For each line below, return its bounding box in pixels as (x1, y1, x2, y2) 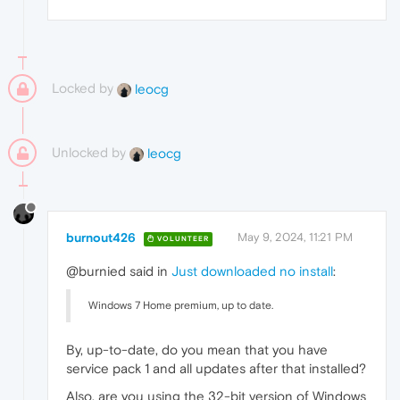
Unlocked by (52, 145, 129, 161)
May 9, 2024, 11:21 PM (237, 230, 353, 245)
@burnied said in (66, 263, 171, 279)
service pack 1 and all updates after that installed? (66, 361, 366, 377)
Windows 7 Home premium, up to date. (88, 299, 273, 312)
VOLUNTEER (154, 234, 209, 243)
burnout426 (66, 230, 136, 246)
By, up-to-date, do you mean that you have (66, 342, 328, 358)
